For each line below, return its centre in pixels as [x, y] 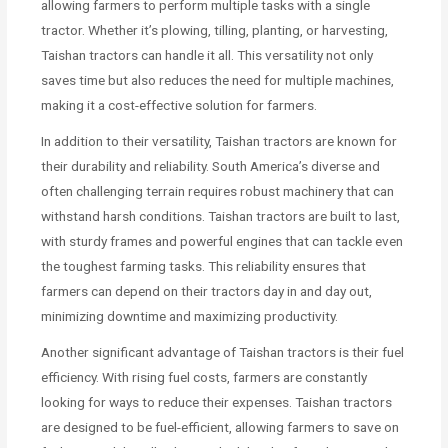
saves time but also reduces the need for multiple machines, [218, 80]
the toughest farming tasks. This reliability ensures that [204, 266]
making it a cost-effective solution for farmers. [179, 105]
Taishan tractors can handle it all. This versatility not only [207, 55]
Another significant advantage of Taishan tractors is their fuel [223, 352]
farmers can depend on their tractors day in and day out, [207, 291]
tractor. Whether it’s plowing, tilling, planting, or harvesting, [215, 30]
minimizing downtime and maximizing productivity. [190, 316]
